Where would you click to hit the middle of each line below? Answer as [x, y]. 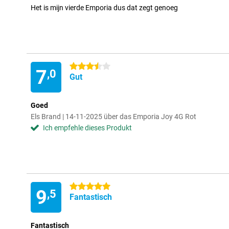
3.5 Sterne [86, 66]
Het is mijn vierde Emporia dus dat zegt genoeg [104, 8]
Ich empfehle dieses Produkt [87, 128]
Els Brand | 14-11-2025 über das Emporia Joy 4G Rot [113, 117]
